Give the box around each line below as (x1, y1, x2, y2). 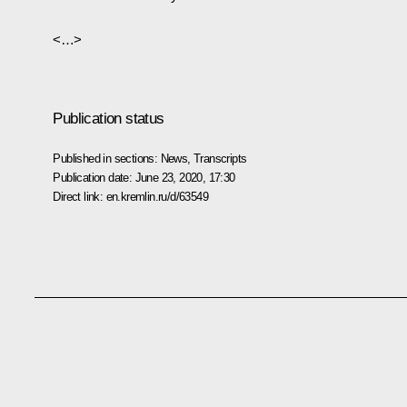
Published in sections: (53, 151, 161, 165)
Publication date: (53, 170, 135, 184)
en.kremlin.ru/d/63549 (105, 189, 208, 203)
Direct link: (53, 189, 106, 203)
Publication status (53, 109, 164, 127)
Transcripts (194, 151, 247, 165)
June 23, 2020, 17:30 (134, 170, 235, 184)
